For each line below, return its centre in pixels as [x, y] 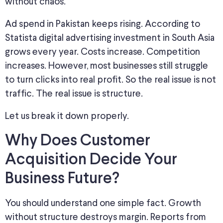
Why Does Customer [78, 141]
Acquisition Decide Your [91, 160]
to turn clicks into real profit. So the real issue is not [111, 80]
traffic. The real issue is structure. [74, 94]
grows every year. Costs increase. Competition [103, 52]
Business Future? [62, 179]
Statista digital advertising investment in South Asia [110, 38]
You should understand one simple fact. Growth [103, 203]
